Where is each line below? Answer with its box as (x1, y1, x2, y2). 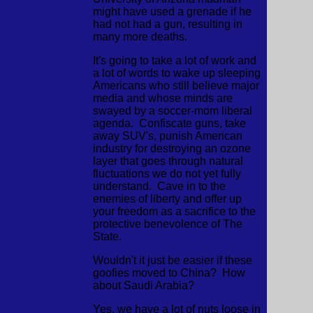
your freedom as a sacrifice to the (92, 205, 256, 217)
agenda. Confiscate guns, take (92, 117, 246, 129)
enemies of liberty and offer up (92, 193, 242, 205)
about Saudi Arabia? (92, 279, 194, 291)
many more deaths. (92, 31, 187, 43)
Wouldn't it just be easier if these (92, 254, 252, 266)
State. (92, 231, 122, 242)
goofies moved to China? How (92, 267, 245, 279)
